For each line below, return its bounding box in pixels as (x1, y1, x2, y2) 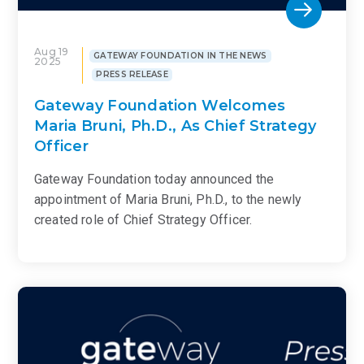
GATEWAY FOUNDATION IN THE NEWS (93, 50, 267, 62)
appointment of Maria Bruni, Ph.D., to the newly (34, 192, 302, 207)
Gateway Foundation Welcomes (34, 97, 286, 115)
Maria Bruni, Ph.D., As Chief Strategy (34, 117, 317, 135)
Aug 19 (34, 45, 69, 58)
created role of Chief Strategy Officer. (34, 212, 253, 227)
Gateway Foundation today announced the (34, 171, 275, 187)
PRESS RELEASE (96, 68, 169, 80)
